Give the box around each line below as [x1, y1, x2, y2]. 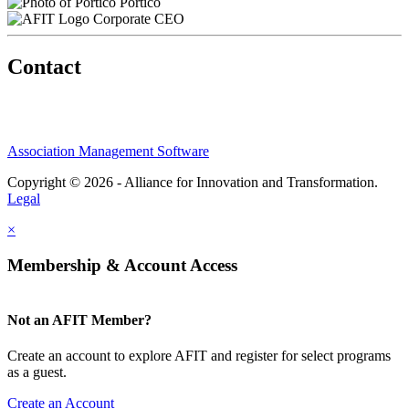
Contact [7, 54, 81, 79]
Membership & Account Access [7, 255, 237, 275]
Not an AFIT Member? [7, 311, 152, 328]
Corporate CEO [93, 10, 184, 26]
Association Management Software [7, 142, 209, 159]
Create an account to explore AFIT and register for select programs [7, 347, 391, 363]
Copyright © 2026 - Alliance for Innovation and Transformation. [7, 173, 378, 190]
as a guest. [7, 363, 67, 380]
